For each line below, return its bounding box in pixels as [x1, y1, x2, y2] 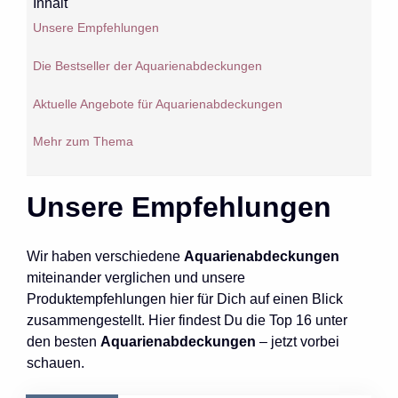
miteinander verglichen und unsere [27, 269, 245, 285]
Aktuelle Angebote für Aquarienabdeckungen [33, 96, 283, 111]
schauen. [27, 354, 84, 370]
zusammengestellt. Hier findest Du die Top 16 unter [27, 312, 347, 328]
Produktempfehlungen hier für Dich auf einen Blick [27, 291, 343, 306]
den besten [27, 333, 100, 349]
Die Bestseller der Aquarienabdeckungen [33, 59, 262, 74]
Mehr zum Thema [33, 134, 133, 149]
